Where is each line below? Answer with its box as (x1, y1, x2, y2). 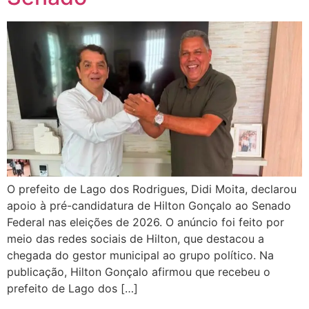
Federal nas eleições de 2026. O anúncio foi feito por (7, 215, 284, 229)
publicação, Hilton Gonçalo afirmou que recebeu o (7, 264, 270, 279)
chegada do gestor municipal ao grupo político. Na (7, 248, 274, 262)
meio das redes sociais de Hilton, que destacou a (7, 231, 264, 246)
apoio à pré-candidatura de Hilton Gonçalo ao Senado (7, 198, 291, 212)
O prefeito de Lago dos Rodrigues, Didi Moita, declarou (7, 181, 297, 196)
